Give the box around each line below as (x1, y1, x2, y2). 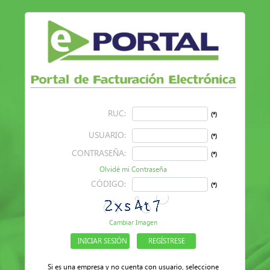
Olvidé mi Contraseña (99, 165, 168, 174)
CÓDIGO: (90, 178, 126, 189)
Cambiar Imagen (109, 218, 158, 226)
